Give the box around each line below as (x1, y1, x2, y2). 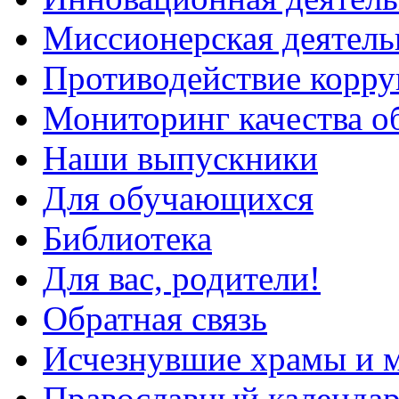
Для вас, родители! (43, 258, 321, 297)
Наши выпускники (43, 138, 318, 177)
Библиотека (43, 218, 212, 257)
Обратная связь (43, 298, 267, 338)
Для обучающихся (43, 178, 313, 217)
